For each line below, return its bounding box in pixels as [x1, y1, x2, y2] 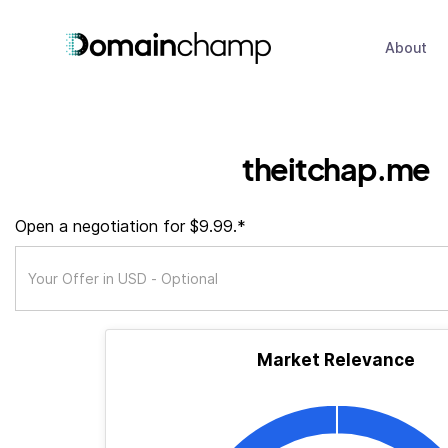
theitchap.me [241, 149, 431, 188]
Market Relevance [257, 350, 415, 370]
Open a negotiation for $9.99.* [15, 216, 246, 236]
